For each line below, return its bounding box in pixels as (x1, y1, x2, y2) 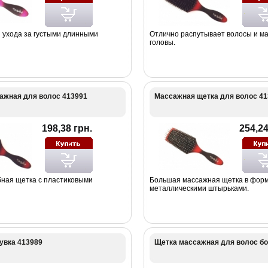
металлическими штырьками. (149, 184, 249, 193)
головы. (149, 38, 175, 47)
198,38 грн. (41, 123, 92, 133)
